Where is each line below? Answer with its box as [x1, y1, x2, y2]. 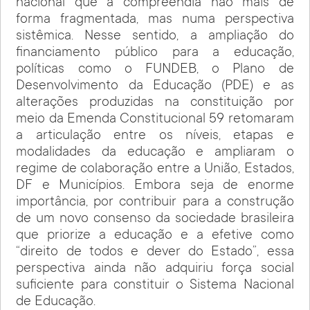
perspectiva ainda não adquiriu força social [16, 262, 294, 277]
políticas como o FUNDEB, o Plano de [16, 62, 294, 78]
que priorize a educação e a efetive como [16, 228, 294, 244]
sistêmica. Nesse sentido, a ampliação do [16, 29, 294, 45]
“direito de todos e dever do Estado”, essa [16, 245, 294, 261]
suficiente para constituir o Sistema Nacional [16, 278, 294, 294]
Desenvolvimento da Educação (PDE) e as [16, 79, 294, 95]
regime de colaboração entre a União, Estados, [16, 162, 294, 178]
